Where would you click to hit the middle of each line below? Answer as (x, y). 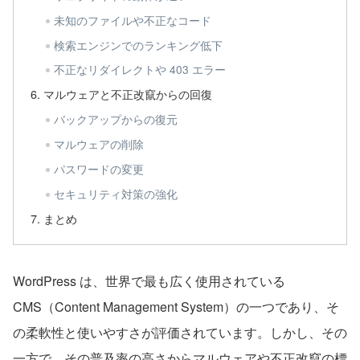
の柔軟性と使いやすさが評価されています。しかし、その (180, 332)
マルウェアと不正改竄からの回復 (128, 94)
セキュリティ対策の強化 (115, 193)
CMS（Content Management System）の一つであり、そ (176, 306)
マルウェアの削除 (98, 144)
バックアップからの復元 (115, 119)
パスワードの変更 (98, 168)
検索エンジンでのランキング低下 (138, 45)
